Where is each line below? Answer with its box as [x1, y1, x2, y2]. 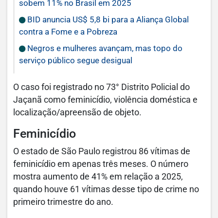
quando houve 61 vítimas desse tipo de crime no [13, 184, 199, 194]
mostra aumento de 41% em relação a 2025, [13, 172, 183, 182]
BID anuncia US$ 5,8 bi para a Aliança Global [25, 15, 189, 24]
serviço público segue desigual [19, 55, 132, 65]
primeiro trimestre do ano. [13, 197, 115, 207]
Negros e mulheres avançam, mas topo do [25, 43, 182, 53]
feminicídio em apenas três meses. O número [13, 159, 188, 169]
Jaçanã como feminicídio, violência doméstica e [13, 95, 198, 105]
